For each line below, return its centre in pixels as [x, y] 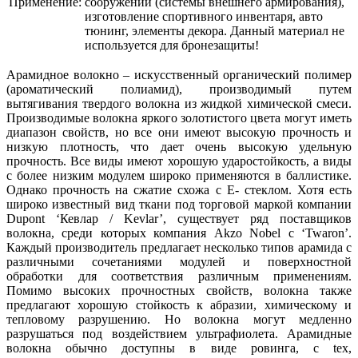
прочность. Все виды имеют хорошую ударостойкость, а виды [179, 161]
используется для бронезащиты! [172, 45]
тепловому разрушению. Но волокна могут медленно [179, 319]
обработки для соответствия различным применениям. [179, 276]
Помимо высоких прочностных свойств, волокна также [179, 290]
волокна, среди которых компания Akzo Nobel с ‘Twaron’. [179, 233]
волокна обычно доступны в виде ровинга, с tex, [179, 348]
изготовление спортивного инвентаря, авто [204, 16]
